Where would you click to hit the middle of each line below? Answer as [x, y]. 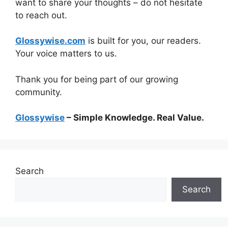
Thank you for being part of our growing [97, 79]
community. [39, 92]
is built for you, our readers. [143, 41]
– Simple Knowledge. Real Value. [134, 118]
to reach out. [41, 15]
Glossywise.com [50, 41]
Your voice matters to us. [66, 54]
